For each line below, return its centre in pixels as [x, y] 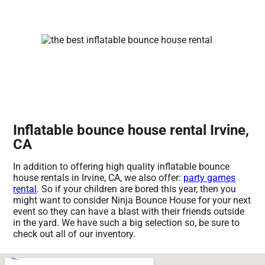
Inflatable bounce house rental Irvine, [131, 130]
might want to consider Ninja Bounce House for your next [132, 201]
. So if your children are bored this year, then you [137, 189]
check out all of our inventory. [75, 234]
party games [210, 178]
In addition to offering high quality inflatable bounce [122, 167]
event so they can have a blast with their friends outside [129, 212]
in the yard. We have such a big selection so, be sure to [127, 223]
